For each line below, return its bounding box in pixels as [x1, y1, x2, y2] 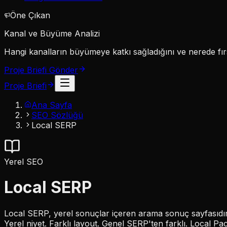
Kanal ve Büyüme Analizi [4, 28, 100, 39]
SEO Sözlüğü [31, 110, 83, 120]
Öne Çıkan [10, 10, 50, 20]
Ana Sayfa [31, 100, 72, 110]
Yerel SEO [4, 157, 43, 167]
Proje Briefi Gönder [4, 65, 78, 75]
